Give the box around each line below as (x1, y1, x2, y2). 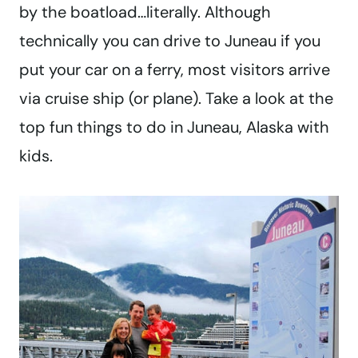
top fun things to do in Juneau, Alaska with (19, 117, 329, 138)
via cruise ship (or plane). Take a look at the (19, 88, 333, 109)
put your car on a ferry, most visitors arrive (19, 59, 330, 81)
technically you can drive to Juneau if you (19, 30, 320, 52)
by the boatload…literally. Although (19, 2, 271, 23)
